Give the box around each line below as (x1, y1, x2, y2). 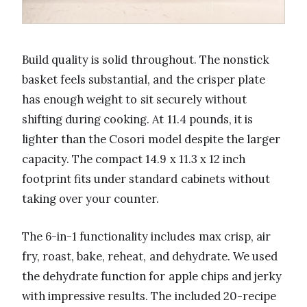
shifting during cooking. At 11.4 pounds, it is (22, 111, 254, 127)
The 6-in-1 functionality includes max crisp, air (22, 228, 271, 244)
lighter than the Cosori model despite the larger (22, 131, 281, 147)
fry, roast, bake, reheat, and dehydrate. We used (22, 248, 278, 264)
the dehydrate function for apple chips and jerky (22, 268, 282, 284)
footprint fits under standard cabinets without (22, 171, 270, 186)
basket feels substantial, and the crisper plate (22, 71, 265, 87)
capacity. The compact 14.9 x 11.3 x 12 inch (22, 151, 246, 167)
